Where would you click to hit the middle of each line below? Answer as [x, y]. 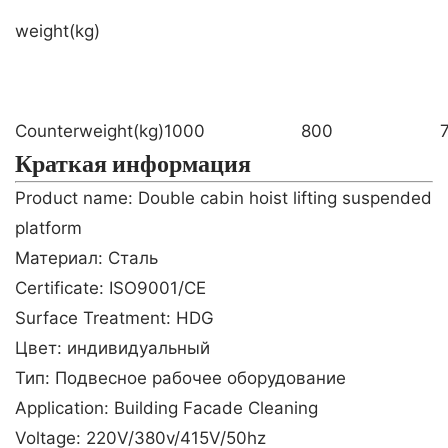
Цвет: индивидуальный [112, 347]
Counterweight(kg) [89, 130]
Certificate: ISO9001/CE [110, 287]
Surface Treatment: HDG [114, 317]
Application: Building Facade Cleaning [166, 407]
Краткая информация [133, 163]
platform [48, 227]
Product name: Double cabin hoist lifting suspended [223, 197]
